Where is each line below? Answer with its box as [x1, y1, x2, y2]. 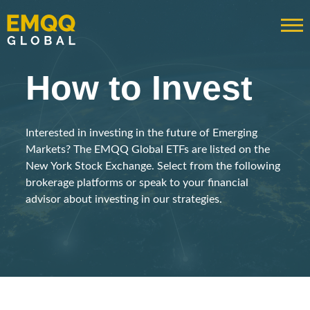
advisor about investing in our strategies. [26, 194, 223, 205]
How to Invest [26, 69, 253, 107]
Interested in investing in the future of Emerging [26, 127, 258, 138]
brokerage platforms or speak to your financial [26, 177, 249, 188]
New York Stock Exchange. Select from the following [26, 161, 281, 172]
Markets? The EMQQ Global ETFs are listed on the [26, 144, 271, 155]
